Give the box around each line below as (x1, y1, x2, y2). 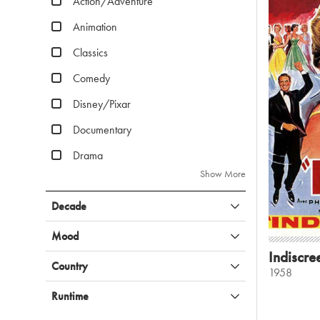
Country (51, 259, 88, 274)
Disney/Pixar (73, 96, 131, 111)
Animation (73, 19, 117, 34)
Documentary (73, 122, 131, 137)
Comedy (73, 71, 110, 86)
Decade (51, 199, 86, 214)
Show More (200, 167, 246, 180)
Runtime (51, 289, 89, 304)
